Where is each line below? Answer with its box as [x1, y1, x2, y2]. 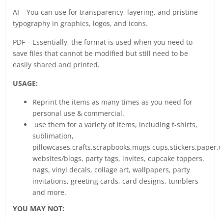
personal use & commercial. [32, 109, 124, 118]
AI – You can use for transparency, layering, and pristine [13, 7, 198, 17]
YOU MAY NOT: [13, 204, 64, 214]
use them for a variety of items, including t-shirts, [32, 120, 197, 130]
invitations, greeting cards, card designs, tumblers [32, 176, 198, 186]
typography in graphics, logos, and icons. [13, 19, 148, 28]
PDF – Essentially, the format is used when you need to [13, 37, 192, 47]
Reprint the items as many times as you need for [32, 97, 192, 107]
